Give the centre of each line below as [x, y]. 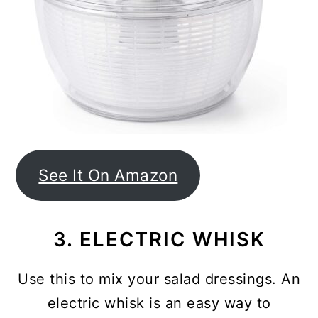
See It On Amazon [108, 175]
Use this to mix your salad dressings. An [159, 279]
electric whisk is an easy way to [159, 303]
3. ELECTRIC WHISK [159, 239]
